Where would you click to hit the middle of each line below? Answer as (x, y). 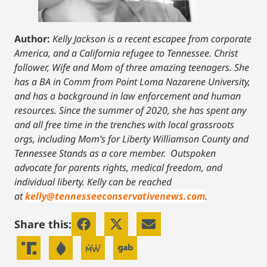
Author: (32, 39)
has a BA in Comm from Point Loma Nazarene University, (132, 82)
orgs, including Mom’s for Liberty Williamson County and (131, 139)
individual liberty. (49, 182)
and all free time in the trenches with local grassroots (124, 125)
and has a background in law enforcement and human (128, 96)
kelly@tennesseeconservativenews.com (115, 196)
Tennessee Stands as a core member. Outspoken (115, 153)
